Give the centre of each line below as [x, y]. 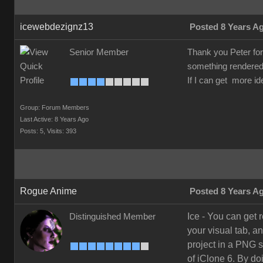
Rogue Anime [48, 191]
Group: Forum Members [55, 107]
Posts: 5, [33, 131]
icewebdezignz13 [57, 27]
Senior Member [99, 52]
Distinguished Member [112, 217]
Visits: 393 [62, 131]
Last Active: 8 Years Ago [54, 119]
